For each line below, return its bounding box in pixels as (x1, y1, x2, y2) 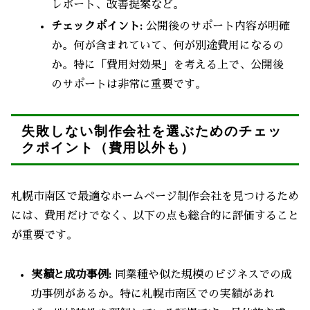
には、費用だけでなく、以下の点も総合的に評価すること (11, 210, 299, 222)
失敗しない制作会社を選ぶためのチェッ (21, 122, 282, 141)
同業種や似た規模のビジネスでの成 (111, 269, 293, 281)
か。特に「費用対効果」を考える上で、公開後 (51, 60, 284, 71)
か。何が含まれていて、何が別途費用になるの (51, 40, 284, 52)
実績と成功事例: (31, 269, 112, 281)
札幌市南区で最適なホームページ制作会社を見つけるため (11, 191, 299, 203)
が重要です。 (11, 230, 77, 241)
